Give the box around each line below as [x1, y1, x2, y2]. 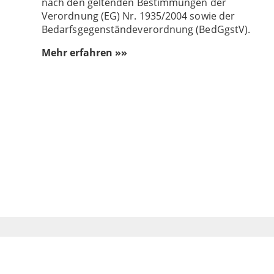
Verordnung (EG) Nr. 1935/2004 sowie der [42, 9, 235, 23]
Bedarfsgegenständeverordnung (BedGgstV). [42, 23, 251, 37]
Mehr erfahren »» [42, 46, 127, 60]
